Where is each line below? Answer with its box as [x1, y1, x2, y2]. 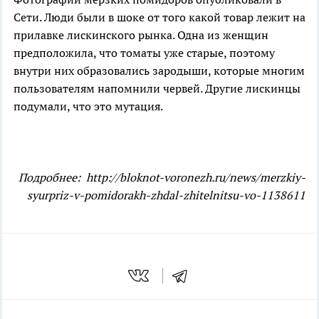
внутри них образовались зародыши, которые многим [14, 63, 305, 78]
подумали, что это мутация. [14, 99, 163, 113]
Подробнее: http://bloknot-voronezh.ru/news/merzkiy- [16, 170, 305, 184]
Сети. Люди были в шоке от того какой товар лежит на [14, 10, 305, 24]
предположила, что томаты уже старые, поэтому [14, 46, 275, 60]
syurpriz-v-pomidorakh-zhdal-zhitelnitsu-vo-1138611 [27, 188, 305, 202]
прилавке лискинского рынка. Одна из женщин [14, 28, 268, 42]
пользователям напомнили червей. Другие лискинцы [14, 81, 300, 95]
